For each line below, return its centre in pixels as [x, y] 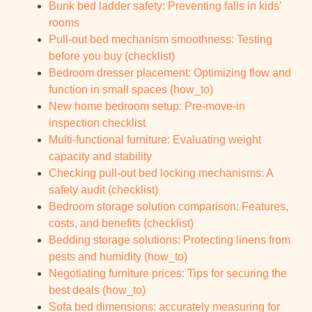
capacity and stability [100, 157]
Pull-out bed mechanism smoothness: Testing [161, 40]
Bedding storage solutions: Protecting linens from [170, 240]
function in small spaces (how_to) [131, 90]
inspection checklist [97, 123]
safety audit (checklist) [103, 190]
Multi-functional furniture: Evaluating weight [155, 140]
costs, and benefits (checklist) [121, 224]
